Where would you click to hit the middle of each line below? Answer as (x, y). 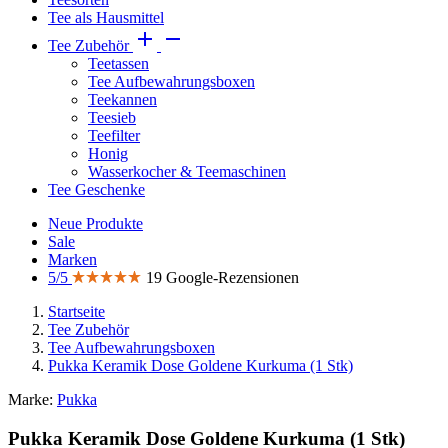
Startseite (76, 311)
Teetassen (118, 63)
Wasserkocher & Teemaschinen (187, 171)
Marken (72, 259)
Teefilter (114, 135)
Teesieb (112, 117)
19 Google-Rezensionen (222, 277)
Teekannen (122, 99)
